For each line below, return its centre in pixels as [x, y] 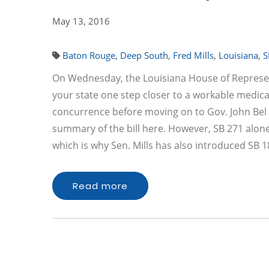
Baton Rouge [89, 55]
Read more [100, 186]
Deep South [144, 55]
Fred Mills [193, 55]
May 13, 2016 [81, 21]
